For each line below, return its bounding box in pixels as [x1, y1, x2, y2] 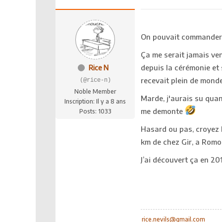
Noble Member [74, 87, 116, 95]
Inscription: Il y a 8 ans [64, 97, 126, 105]
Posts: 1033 [79, 107, 111, 115]
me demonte [141, 106, 185, 115]
